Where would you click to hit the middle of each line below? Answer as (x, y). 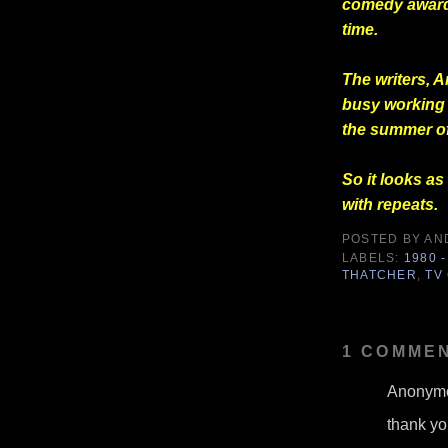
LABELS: (373, 257)
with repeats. (390, 204)
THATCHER (379, 274)
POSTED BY (383, 238)
